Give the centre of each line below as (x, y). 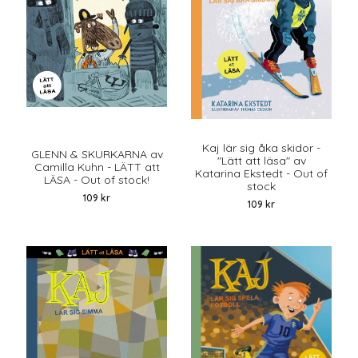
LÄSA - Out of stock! (97, 180)
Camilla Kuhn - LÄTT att (97, 167)
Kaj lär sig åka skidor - (261, 148)
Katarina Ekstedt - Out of (261, 174)
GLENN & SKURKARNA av (97, 155)
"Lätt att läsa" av (261, 161)
